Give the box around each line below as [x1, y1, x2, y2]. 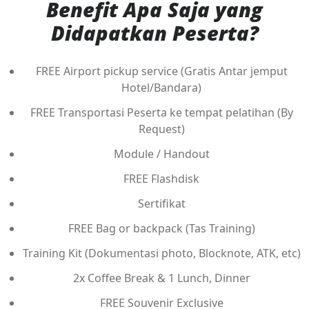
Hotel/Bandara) [121, 80, 201, 96]
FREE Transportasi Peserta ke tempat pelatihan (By [30, 105, 293, 121]
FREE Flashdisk [123, 171, 199, 187]
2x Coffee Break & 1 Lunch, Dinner [72, 270, 250, 286]
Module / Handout [113, 146, 210, 162]
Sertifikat [137, 196, 186, 212]
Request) [138, 121, 185, 137]
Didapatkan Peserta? [50, 19, 259, 47]
